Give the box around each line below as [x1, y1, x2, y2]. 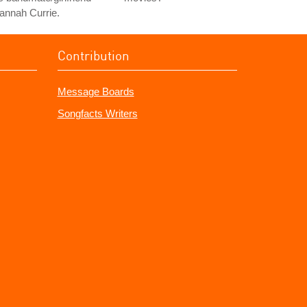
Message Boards [57, 86, 134, 97]
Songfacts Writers [57, 108, 138, 119]
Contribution [57, 47, 130, 63]
